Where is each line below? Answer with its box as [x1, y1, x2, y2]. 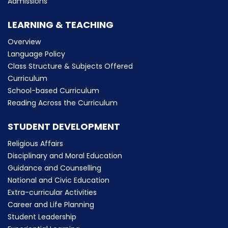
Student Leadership [8, 212, 76, 222]
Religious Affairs [8, 138, 63, 149]
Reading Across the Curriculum [8, 98, 118, 108]
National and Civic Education [8, 175, 109, 185]
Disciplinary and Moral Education [8, 151, 122, 161]
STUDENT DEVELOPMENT [8, 120, 120, 133]
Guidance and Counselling [8, 163, 101, 173]
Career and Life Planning [8, 199, 94, 210]
